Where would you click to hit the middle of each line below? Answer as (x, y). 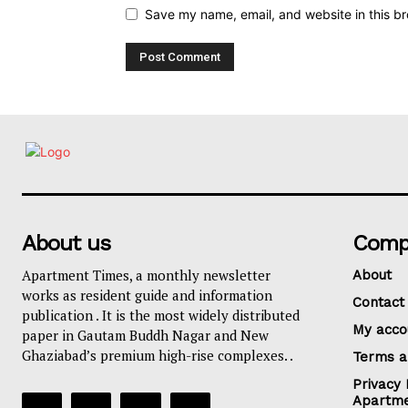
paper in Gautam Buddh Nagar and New (145, 336)
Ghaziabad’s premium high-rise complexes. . (158, 356)
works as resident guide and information (147, 296)
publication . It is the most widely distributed (161, 316)
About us (66, 244)
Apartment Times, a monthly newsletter (146, 275)
